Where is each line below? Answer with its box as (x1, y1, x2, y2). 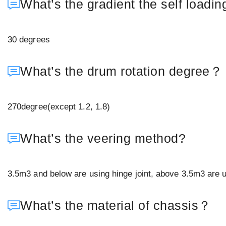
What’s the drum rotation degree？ (20, 64, 222, 78)
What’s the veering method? (20, 131, 186, 145)
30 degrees (8, 34, 50, 44)
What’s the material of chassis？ (20, 198, 211, 212)
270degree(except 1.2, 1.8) (8, 101, 110, 111)
